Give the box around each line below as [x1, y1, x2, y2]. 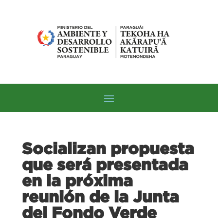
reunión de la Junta [21, 187, 179, 205]
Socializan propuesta [21, 139, 194, 157]
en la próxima [21, 171, 133, 189]
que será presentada [21, 155, 188, 173]
